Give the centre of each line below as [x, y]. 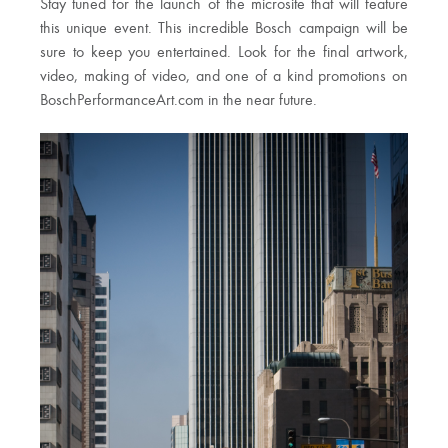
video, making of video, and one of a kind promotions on [224, 77]
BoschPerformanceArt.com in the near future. [178, 101]
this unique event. [96, 29]
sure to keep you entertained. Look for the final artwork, [224, 53]
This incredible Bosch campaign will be [282, 29]
